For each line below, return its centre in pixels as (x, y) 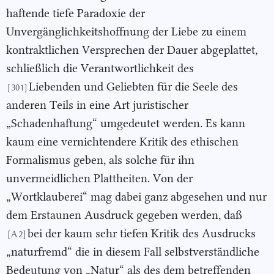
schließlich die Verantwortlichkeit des (100, 68)
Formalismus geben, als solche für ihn (100, 160)
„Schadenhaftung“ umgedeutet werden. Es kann (126, 124)
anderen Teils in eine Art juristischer (97, 105)
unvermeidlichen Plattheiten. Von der (99, 179)
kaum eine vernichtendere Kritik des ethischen (122, 142)
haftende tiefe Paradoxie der (76, 13)
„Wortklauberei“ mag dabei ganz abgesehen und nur (136, 197)
